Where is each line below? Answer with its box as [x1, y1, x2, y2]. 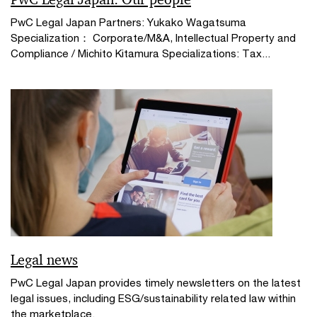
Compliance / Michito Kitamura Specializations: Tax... [11, 47, 270, 59]
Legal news [11, 250, 78, 269]
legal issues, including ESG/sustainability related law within [11, 292, 296, 304]
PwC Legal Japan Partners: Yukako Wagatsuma [11, 16, 246, 28]
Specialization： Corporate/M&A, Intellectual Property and [11, 31, 296, 44]
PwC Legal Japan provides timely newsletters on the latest [11, 276, 301, 289]
